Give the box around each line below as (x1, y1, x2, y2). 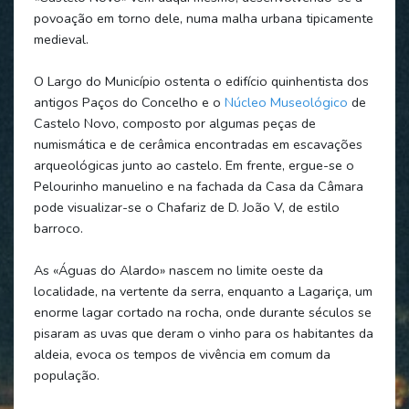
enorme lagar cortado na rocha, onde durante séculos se (33, 302, 372, 321)
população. (33, 365, 100, 384)
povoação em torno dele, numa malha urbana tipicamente (33, 8, 373, 27)
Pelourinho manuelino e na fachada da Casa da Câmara (33, 176, 363, 195)
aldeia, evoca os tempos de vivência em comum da (33, 344, 330, 363)
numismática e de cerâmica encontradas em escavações (33, 134, 362, 153)
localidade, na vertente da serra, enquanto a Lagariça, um (33, 281, 372, 300)
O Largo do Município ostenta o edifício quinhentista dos (33, 71, 369, 90)
